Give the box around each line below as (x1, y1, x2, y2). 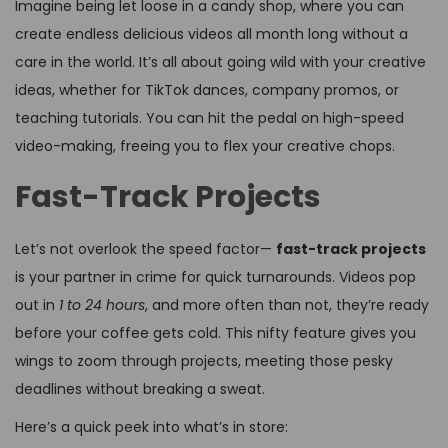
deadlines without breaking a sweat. (15, 379, 265, 400)
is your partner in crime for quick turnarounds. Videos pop (15, 267, 416, 288)
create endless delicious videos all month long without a (15, 24, 408, 45)
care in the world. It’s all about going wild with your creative (15, 52, 426, 73)
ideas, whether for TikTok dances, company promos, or (15, 80, 399, 101)
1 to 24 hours (59, 295, 145, 316)
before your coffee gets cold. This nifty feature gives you (15, 323, 416, 344)
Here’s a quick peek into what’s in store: (15, 417, 288, 438)
